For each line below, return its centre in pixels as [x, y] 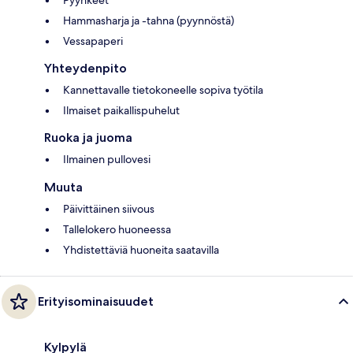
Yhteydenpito [85, 68]
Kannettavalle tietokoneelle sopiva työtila [163, 89]
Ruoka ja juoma [88, 137]
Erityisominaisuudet [96, 301]
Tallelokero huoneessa [117, 229]
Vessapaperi [93, 41]
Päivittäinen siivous [109, 208]
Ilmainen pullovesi [107, 159]
